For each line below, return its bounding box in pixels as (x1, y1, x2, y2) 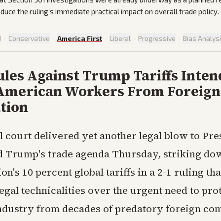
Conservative (8, 34, 50, 42)
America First (57, 34, 102, 42)
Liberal (110, 34, 131, 42)
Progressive (138, 34, 176, 42)
